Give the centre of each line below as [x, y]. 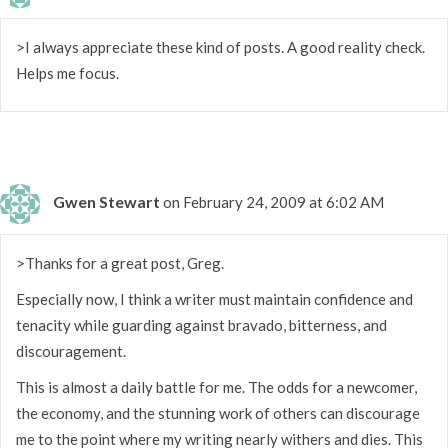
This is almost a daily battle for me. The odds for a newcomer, [216, 386]
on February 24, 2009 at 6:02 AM [273, 201]
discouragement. [71, 350]
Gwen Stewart [106, 201]
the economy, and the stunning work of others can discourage [218, 412]
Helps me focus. [67, 72]
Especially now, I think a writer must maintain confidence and [214, 298]
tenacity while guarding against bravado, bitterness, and [201, 324]
